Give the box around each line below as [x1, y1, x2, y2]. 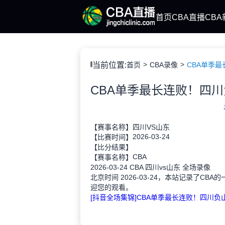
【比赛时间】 [90, 133, 133, 141]
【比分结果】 [90, 143, 133, 151]
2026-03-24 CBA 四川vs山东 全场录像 [90, 163, 210, 171]
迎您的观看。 [90, 183, 133, 191]
